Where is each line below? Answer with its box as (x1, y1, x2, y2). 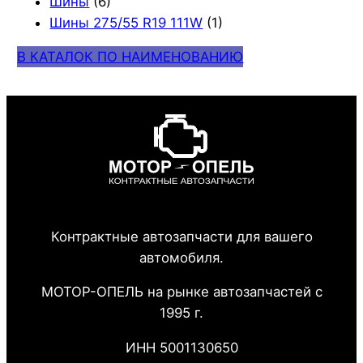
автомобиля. (139, 249, 224, 266)
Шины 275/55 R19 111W (49, 14, 203, 31)
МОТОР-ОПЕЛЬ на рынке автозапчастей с (41, 284, 322, 301)
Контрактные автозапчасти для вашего (50, 228, 313, 245)
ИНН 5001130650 (125, 340, 238, 357)
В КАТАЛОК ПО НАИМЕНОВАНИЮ (17, 49, 244, 66)
